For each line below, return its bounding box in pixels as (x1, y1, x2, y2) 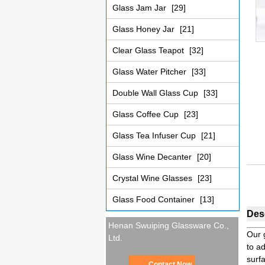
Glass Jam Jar (112, 3, 169, 12)
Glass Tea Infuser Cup (112, 131, 198, 140)
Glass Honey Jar (112, 24, 177, 34)
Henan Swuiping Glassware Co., (108, 221, 230, 231)
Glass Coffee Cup (112, 109, 181, 119)
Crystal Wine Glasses (112, 173, 195, 183)
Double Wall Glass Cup (112, 88, 201, 98)
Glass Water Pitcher (112, 67, 189, 76)
